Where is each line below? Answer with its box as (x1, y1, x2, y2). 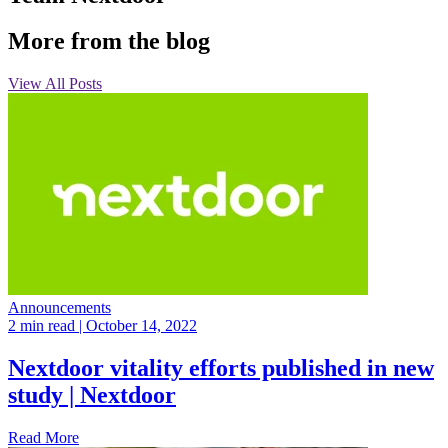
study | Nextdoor (8, 382, 176, 409)
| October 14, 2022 (79, 317, 197, 335)
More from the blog (8, 28, 210, 55)
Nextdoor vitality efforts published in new (8, 355, 434, 382)
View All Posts (8, 75, 102, 93)
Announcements (8, 299, 111, 317)
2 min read (8, 317, 79, 335)
